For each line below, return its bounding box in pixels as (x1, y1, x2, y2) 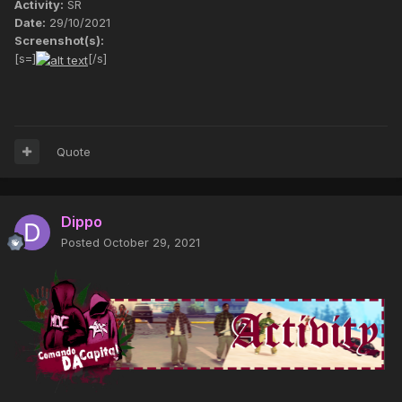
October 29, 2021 (103, 234, 200, 249)
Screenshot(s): (14, 33, 104, 48)
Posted (61, 234, 103, 249)
